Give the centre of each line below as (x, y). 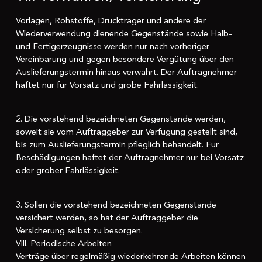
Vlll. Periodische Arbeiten (63, 243)
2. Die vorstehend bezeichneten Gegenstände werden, (120, 119)
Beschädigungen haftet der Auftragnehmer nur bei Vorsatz (130, 158)
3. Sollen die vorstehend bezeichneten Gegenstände (116, 204)
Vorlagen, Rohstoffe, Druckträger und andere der (111, 20)
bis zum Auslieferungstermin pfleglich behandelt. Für (117, 145)
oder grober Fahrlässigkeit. (68, 170)
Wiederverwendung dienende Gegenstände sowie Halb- (124, 33)
